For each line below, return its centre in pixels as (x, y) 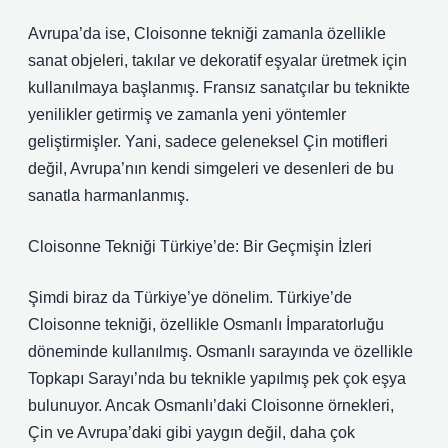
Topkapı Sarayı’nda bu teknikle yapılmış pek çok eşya (217, 378)
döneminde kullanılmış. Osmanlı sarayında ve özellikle (220, 351)
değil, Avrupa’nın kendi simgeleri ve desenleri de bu (211, 168)
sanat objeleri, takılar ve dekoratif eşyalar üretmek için (217, 60)
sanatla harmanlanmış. (108, 195)
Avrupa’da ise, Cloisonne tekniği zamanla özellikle (207, 33)
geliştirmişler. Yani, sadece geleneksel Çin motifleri (208, 141)
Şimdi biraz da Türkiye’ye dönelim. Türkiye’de (190, 297)
